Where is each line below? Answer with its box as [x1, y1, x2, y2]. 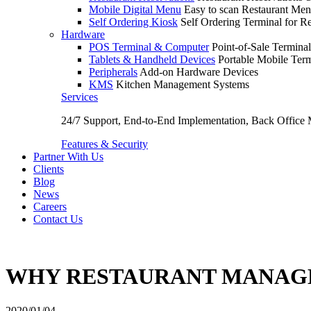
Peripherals [89, 66, 137, 78]
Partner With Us [33, 151, 103, 162]
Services [61, 91, 98, 103]
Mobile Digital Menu [89, 3, 181, 15]
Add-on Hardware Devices [140, 66, 258, 78]
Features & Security [61, 138, 148, 150]
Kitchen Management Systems [116, 78, 249, 90]
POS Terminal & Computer [89, 41, 209, 53]
